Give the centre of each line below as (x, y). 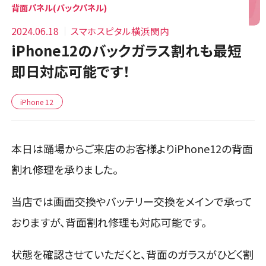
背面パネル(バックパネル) (59, 8)
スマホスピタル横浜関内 (120, 31)
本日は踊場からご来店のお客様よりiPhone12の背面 (132, 148)
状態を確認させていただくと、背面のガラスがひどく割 (133, 254)
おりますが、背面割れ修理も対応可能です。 (109, 222)
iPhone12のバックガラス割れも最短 (127, 50)
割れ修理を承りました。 (65, 169)
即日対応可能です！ (71, 71)
